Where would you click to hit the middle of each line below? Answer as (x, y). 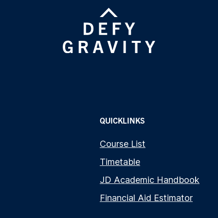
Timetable (120, 162)
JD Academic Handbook (150, 180)
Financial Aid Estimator (146, 198)
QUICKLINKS (122, 120)
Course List (123, 144)
